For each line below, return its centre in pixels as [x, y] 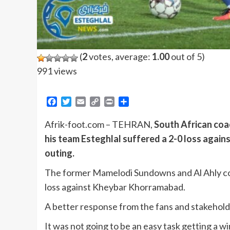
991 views [57, 71]
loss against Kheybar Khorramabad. [115, 187]
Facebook [75, 101]
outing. [60, 153]
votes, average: [120, 57]
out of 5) [187, 57]
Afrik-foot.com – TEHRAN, [99, 124]
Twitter [85, 101]
